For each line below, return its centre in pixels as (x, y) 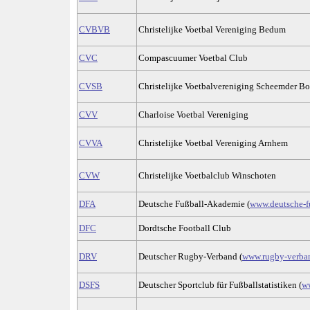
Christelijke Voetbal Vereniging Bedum (212, 30)
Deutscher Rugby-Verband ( (190, 257)
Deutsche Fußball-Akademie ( (194, 204)
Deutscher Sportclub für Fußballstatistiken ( (220, 285)
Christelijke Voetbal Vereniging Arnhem (213, 143)
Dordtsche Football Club (185, 228)
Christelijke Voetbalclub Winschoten (207, 176)
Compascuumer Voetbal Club (193, 58)
